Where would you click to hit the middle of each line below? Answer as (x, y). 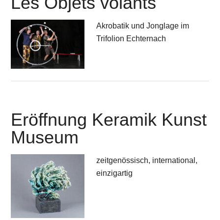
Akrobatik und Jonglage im (143, 26)
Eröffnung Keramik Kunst (109, 119)
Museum (45, 137)
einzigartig (115, 173)
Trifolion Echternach (131, 38)
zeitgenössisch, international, (147, 160)
